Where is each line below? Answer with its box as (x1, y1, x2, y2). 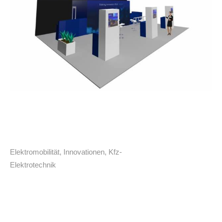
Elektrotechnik (10, 161, 56, 169)
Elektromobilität (10, 148, 59, 157)
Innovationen (63, 148, 105, 157)
